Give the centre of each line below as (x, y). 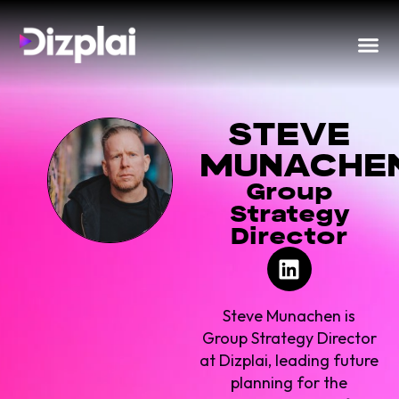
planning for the (289, 383)
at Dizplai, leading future (289, 361)
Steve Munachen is (289, 316)
